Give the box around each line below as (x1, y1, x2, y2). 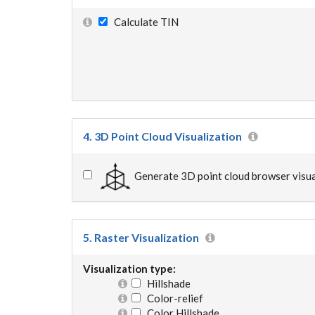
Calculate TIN (108, 15, 179, 28)
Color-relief (141, 291, 203, 304)
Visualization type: (83, 262, 176, 275)
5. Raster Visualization (83, 230, 199, 244)
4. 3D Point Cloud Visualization (83, 129, 242, 143)
